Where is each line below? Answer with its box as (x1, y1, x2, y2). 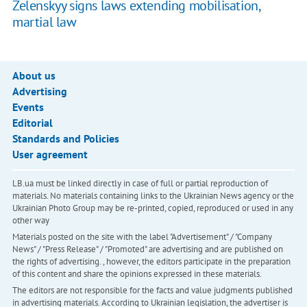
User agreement (12, 147, 88, 162)
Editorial (12, 116, 53, 130)
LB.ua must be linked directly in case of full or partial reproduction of (12, 177, 268, 190)
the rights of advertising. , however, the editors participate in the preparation (12, 256, 291, 268)
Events (12, 100, 44, 114)
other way (12, 214, 49, 227)
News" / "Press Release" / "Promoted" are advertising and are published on (12, 243, 283, 256)
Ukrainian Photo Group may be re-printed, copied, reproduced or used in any (12, 202, 293, 214)
